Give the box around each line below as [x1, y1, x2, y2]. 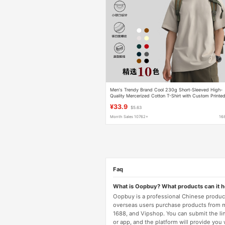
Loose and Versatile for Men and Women [110, 98, 197, 104]
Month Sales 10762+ [110, 115, 149, 120]
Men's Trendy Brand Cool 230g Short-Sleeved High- [110, 86, 223, 92]
